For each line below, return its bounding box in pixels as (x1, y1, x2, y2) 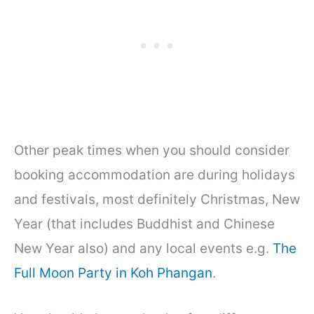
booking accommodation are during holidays (14, 167, 295, 184)
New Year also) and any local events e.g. (14, 240, 273, 257)
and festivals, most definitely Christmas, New (14, 191, 300, 208)
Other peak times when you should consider (14, 142, 289, 159)
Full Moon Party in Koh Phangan (14, 265, 212, 282)
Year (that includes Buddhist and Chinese (14, 216, 275, 233)
